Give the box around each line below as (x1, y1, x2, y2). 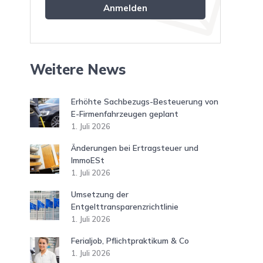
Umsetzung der (71, 189, 129, 199)
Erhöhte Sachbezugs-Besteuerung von (71, 96, 218, 106)
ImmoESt (71, 155, 104, 165)
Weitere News (30, 60, 126, 78)
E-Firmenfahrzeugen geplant (71, 109, 178, 119)
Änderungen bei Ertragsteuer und (71, 143, 198, 153)
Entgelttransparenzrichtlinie (71, 201, 178, 211)
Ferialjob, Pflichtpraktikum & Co (71, 235, 189, 245)
